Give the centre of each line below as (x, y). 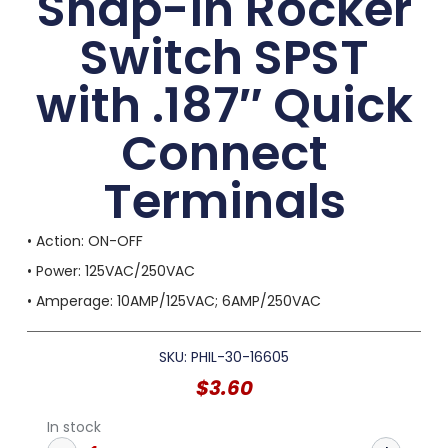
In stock (73, 427)
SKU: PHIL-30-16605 (224, 357)
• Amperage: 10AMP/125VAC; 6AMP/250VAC (173, 301)
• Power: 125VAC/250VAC (110, 271)
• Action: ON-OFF (84, 241)
